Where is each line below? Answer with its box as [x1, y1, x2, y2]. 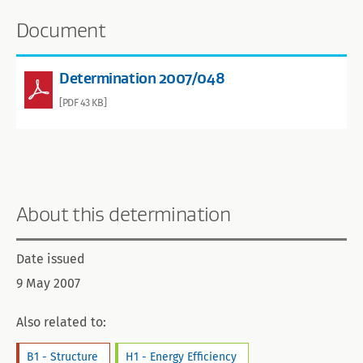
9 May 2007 [16, 275, 80, 292]
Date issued [16, 251, 85, 267]
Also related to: [16, 314, 106, 331]
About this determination [16, 201, 230, 226]
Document [16, 17, 105, 42]
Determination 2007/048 [59, 68, 225, 88]
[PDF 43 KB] [59, 96, 107, 109]
